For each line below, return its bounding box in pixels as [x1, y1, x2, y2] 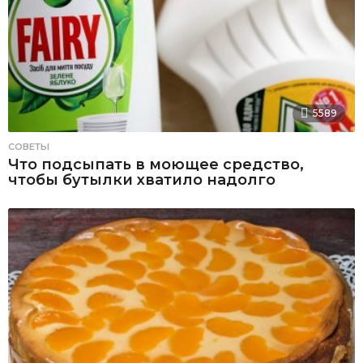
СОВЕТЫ [8, 141, 49, 153]
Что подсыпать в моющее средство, [8, 156, 304, 174]
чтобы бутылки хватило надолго [8, 171, 275, 190]
